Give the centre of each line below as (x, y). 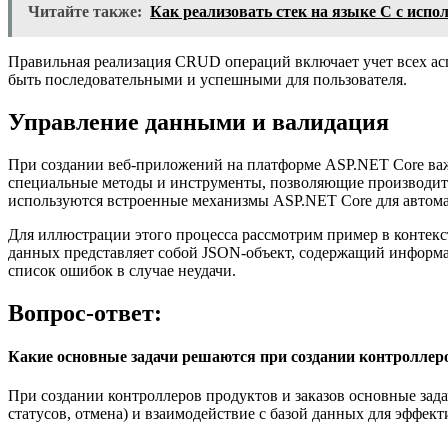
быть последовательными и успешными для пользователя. (207, 79)
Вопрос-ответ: (85, 312)
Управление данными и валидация (198, 121)
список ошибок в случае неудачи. (122, 270)
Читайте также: (85, 11)
